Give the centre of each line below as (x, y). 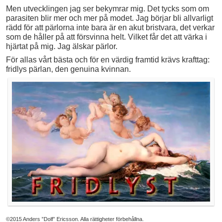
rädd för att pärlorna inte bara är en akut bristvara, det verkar (110, 28)
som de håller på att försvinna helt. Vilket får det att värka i (107, 37)
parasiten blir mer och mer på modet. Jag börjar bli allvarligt (110, 18)
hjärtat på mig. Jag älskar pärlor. (62, 47)
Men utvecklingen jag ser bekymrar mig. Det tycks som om (108, 9)
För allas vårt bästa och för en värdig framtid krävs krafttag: (108, 60)
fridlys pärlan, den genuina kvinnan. (68, 69)
